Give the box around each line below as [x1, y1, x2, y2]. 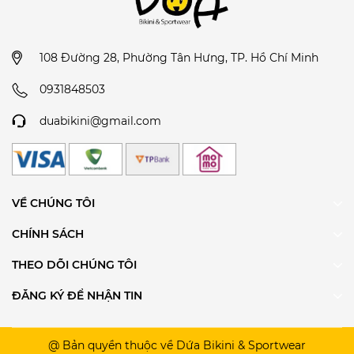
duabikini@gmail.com [40, 114, 161, 129]
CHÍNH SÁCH [12, 227, 84, 242]
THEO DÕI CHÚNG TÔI [12, 258, 137, 273]
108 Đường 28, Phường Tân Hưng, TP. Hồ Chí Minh [40, 51, 318, 66]
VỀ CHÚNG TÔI [12, 196, 95, 211]
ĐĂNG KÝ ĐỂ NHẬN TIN [12, 288, 142, 303]
